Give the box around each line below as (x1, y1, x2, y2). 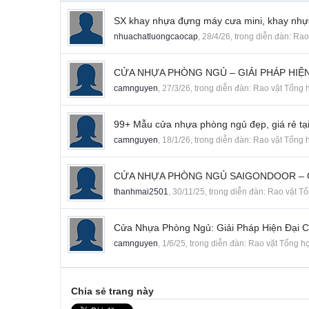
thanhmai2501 (114, 187, 168, 197)
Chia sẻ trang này (71, 286, 154, 297)
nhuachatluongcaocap (114, 32, 198, 42)
